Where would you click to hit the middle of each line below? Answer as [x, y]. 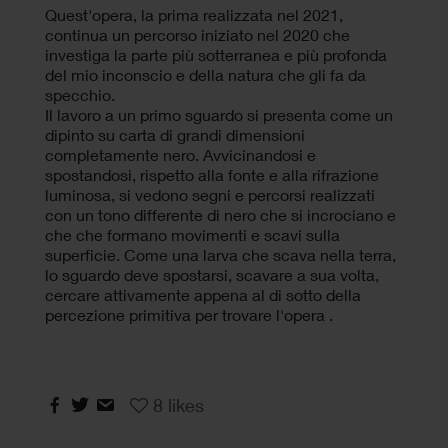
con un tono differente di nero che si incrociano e [220, 214]
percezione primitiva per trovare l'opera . [189, 314]
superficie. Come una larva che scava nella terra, [220, 254]
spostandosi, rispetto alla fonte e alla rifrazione [212, 174]
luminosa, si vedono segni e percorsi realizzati [210, 194]
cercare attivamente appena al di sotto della [203, 294]
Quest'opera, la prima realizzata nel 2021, [194, 14]
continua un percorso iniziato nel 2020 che [197, 34]
